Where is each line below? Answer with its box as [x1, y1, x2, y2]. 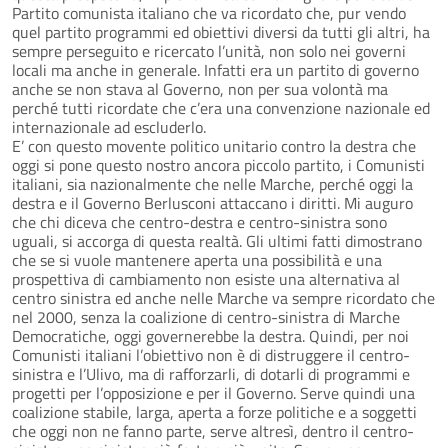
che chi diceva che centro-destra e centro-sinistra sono [12, 209, 387, 234]
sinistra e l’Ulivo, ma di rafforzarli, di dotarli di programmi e [12, 361, 410, 386]
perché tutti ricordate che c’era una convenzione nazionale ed [12, 95, 430, 120]
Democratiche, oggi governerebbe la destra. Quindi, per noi [12, 323, 409, 348]
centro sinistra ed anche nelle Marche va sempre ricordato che [12, 285, 435, 310]
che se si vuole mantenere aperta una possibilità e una [12, 247, 382, 272]
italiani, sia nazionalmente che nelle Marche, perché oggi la [12, 171, 413, 196]
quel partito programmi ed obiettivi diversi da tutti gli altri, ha [12, 19, 430, 44]
